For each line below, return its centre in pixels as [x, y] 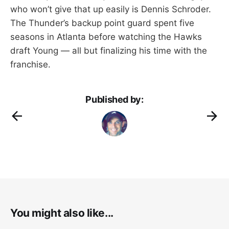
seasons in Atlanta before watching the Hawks [106, 37]
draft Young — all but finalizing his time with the [109, 50]
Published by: [114, 99]
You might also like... [62, 213]
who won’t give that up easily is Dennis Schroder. [111, 9]
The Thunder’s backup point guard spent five [102, 23]
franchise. [30, 64]
